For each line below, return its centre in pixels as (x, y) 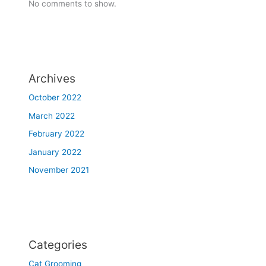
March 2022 (52, 115)
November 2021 (59, 170)
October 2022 (55, 98)
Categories (58, 244)
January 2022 (55, 152)
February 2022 (57, 134)
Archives (52, 79)
